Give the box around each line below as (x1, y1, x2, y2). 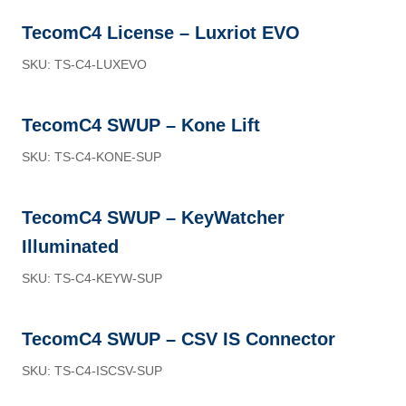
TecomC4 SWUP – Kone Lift (22, 115, 260, 135)
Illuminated (22, 237, 119, 256)
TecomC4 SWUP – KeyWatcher (22, 208, 285, 227)
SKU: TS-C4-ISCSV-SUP (22, 363, 162, 378)
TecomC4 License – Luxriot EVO (22, 23, 300, 43)
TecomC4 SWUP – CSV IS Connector (22, 329, 335, 349)
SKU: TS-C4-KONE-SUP (22, 150, 161, 164)
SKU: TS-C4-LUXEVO (22, 57, 147, 72)
